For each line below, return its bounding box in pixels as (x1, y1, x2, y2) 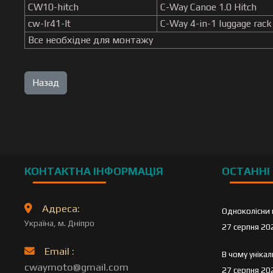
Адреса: (42, 202, 80, 214)
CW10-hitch (28, 1, 79, 13)
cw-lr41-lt (28, 18, 71, 29)
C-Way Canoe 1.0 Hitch (160, 1, 257, 13)
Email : (44, 245, 75, 257)
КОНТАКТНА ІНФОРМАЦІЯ (24, 165, 164, 177)
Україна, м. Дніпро (24, 218, 95, 228)
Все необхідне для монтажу (28, 34, 161, 46)
